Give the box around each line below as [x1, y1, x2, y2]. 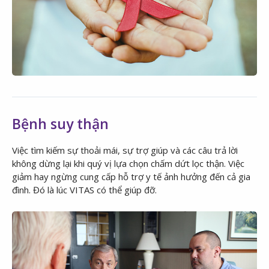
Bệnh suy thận [12, 113, 109, 133]
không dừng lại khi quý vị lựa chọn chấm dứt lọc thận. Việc [12, 157, 244, 169]
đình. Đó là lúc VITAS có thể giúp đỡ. [12, 183, 159, 196]
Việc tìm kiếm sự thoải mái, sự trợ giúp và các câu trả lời [12, 144, 238, 156]
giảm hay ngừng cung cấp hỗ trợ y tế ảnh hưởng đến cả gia [12, 170, 250, 183]
